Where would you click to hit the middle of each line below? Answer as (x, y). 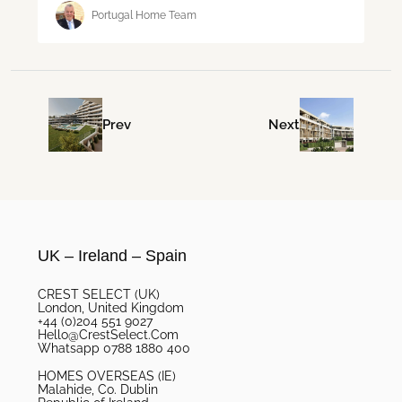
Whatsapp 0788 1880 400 (114, 349)
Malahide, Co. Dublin (98, 390)
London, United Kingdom (111, 308)
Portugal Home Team (144, 15)
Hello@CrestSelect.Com (108, 335)
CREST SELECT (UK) (99, 295)
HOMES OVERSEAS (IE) (107, 376)
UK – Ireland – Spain (112, 256)
